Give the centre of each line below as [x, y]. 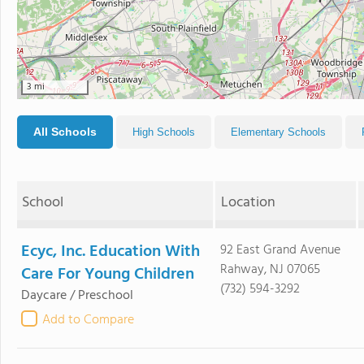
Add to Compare [88, 320]
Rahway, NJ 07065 [270, 270]
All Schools [65, 132]
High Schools [164, 132]
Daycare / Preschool [77, 296]
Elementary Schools [278, 132]
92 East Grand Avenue [280, 250]
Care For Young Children [108, 275]
